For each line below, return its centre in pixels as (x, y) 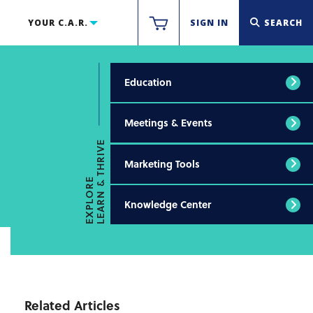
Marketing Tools (162, 163)
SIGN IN (209, 23)
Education (148, 82)
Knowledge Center (168, 204)
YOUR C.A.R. (58, 23)
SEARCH (283, 23)
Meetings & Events (168, 123)
